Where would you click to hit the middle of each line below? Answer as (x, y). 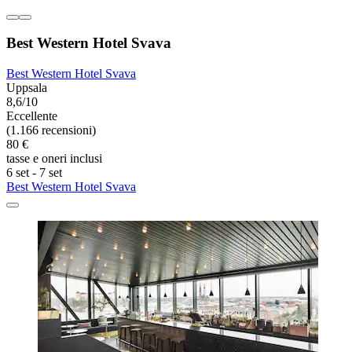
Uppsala (27, 88)
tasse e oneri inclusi (54, 159)
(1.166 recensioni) (51, 130)
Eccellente (32, 116)
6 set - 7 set (34, 173)
